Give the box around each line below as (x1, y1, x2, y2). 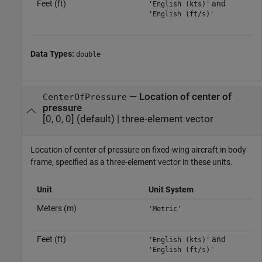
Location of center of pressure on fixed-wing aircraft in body (30, 145, 246, 154)
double (76, 50, 101, 58)
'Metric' (148, 205, 181, 213)
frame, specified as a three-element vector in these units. (30, 157, 233, 167)
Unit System (148, 185, 194, 194)
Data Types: (30, 49, 76, 58)
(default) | (74, 113, 122, 125)
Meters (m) (36, 204, 77, 213)
